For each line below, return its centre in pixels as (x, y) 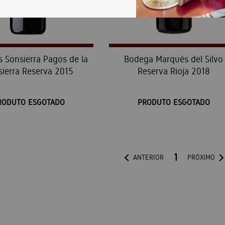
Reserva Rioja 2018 (174, 71)
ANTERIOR (148, 157)
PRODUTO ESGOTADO (174, 102)
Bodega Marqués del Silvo (174, 59)
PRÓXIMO (201, 157)
